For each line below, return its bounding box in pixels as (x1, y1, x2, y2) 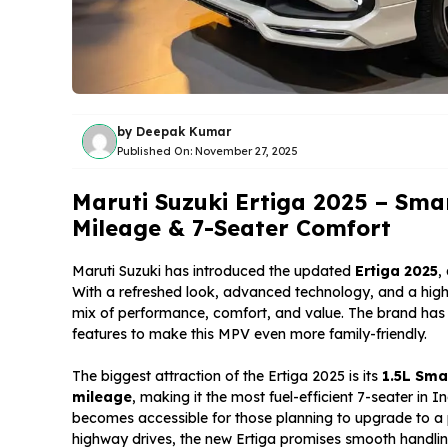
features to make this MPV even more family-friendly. (72, 324, 427, 343)
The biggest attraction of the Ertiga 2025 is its (72, 366, 382, 385)
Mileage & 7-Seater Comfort (72, 213, 391, 242)
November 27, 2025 (195, 144, 298, 159)
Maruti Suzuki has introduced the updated (72, 261, 355, 280)
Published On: (117, 144, 195, 159)
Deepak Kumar (136, 124, 231, 140)
